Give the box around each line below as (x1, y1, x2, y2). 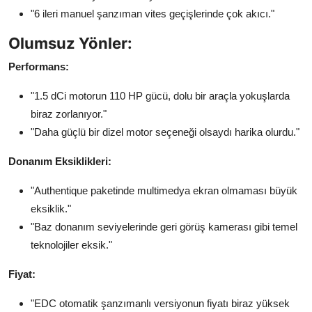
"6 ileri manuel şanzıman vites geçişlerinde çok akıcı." (31, 7, 274, 19)
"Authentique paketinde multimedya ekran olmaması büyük (31, 184, 297, 196)
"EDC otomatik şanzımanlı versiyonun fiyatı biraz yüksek (31, 297, 290, 309)
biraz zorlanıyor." (31, 107, 107, 120)
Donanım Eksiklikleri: (8, 155, 111, 167)
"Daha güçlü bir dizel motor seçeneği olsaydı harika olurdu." (31, 125, 299, 138)
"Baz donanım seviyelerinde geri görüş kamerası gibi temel (31, 220, 297, 233)
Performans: (8, 60, 69, 72)
